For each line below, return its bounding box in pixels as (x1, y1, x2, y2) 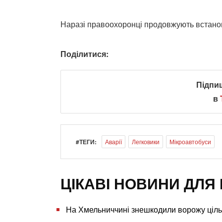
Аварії (105, 137, 122, 146)
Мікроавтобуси (169, 137, 211, 146)
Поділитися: (60, 48, 109, 59)
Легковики (132, 137, 160, 146)
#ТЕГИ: (76, 137, 97, 146)
